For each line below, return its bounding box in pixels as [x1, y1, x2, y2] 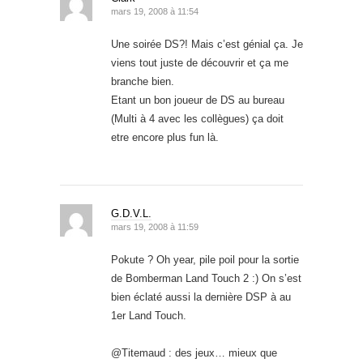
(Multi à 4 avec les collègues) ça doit [111, 112, 284, 125]
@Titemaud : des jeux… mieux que [111, 346, 277, 359]
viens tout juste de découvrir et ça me [111, 56, 288, 69]
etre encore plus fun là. [111, 130, 219, 143]
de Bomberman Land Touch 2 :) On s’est [111, 271, 301, 284]
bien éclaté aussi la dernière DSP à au [111, 290, 291, 303]
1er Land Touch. [111, 309, 186, 322]
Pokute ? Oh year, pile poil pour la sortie [111, 253, 299, 266]
